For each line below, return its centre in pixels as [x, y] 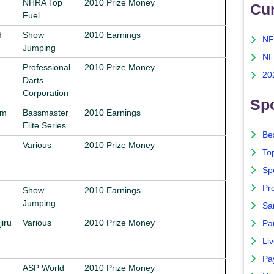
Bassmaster [46, 112]
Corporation [46, 93]
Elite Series [44, 125]
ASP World [43, 268]
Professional [46, 67]
